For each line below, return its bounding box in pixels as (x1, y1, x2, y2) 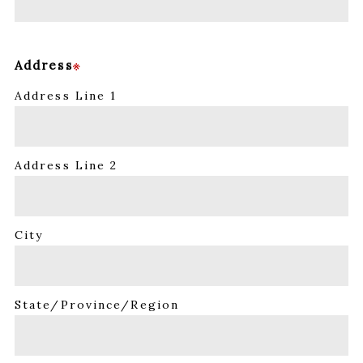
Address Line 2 (14, 158, 118, 173)
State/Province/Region (14, 297, 180, 313)
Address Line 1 (14, 88, 117, 104)
